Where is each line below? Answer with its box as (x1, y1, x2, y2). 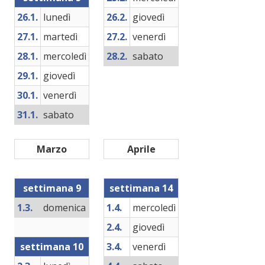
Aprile (127, 143, 156, 156)
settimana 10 (20, 240, 83, 253)
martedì (43, 30, 77, 43)
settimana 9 (22, 182, 81, 195)
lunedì (43, 11, 70, 24)
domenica (43, 201, 86, 214)
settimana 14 (109, 182, 173, 195)
